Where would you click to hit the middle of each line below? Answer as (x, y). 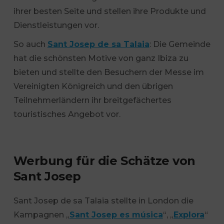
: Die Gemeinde (180, 44)
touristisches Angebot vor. (67, 114)
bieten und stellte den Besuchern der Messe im (108, 72)
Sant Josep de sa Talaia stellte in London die (103, 201)
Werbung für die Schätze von (104, 161)
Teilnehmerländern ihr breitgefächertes (92, 100)
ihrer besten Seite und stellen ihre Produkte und (109, 11)
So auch (30, 44)
